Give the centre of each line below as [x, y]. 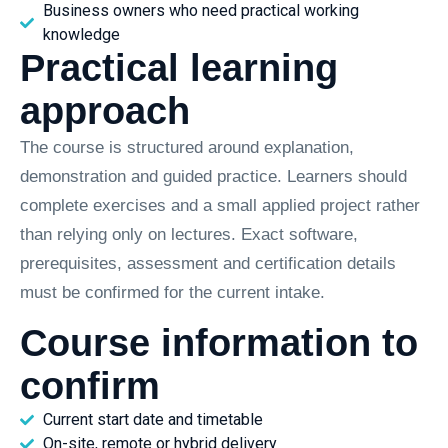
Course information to [219, 342]
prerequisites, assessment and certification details [208, 264]
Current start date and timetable [152, 419]
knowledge [81, 35]
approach [105, 111]
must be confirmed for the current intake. [172, 293]
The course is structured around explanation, [187, 148]
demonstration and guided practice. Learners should [213, 177]
